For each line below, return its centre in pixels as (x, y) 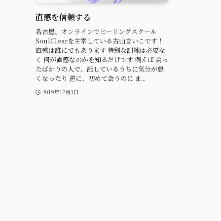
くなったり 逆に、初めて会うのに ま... (91, 78)
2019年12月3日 (60, 92)
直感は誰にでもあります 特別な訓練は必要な (100, 50)
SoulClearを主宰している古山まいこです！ (100, 40)
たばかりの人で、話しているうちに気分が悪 (100, 69)
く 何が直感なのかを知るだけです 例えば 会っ (102, 59)
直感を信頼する (63, 17)
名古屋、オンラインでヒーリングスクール (96, 31)
